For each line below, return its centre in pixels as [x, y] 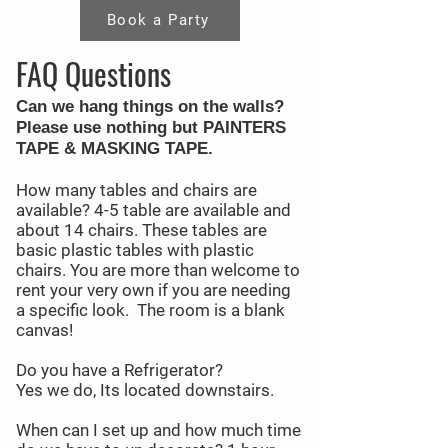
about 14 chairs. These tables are [141, 230]
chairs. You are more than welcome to [158, 270]
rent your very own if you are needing [153, 290]
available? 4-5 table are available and [153, 210]
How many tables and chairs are [136, 190]
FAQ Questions [93, 73]
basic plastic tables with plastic [135, 250]
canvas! [44, 330]
